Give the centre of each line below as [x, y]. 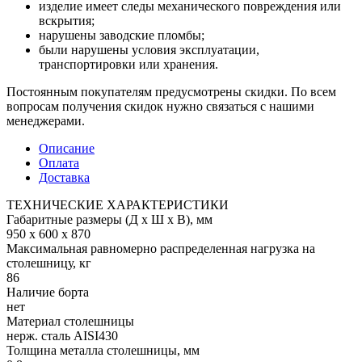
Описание [67, 148]
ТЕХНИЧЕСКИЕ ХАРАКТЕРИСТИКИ [118, 204]
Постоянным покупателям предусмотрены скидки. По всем [171, 91]
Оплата [59, 162]
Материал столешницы [70, 321]
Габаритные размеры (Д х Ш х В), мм [109, 219]
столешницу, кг [49, 263]
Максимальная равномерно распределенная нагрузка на [161, 248]
